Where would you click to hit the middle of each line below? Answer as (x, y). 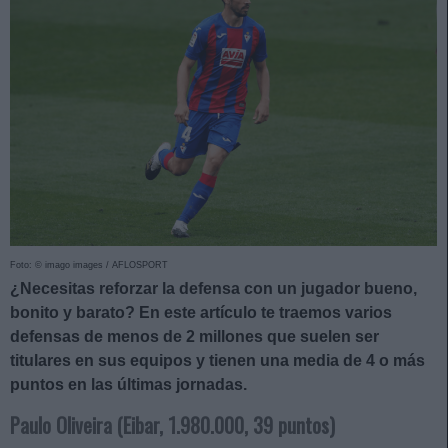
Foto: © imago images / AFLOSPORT (89, 264)
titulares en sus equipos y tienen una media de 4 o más (217, 360)
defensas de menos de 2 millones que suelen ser (194, 336)
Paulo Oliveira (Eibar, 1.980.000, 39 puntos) (172, 424)
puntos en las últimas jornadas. (128, 384)
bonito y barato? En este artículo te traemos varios (201, 312)
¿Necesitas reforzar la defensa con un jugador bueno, (213, 288)
